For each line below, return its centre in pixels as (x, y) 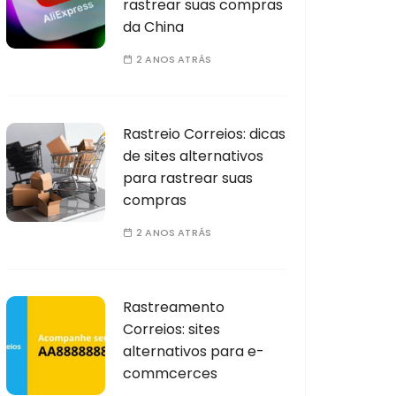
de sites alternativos (193, 156)
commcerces (170, 373)
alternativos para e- (194, 351)
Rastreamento (174, 307)
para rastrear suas (188, 178)
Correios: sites (171, 329)
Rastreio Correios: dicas (204, 133)
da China (153, 27)
